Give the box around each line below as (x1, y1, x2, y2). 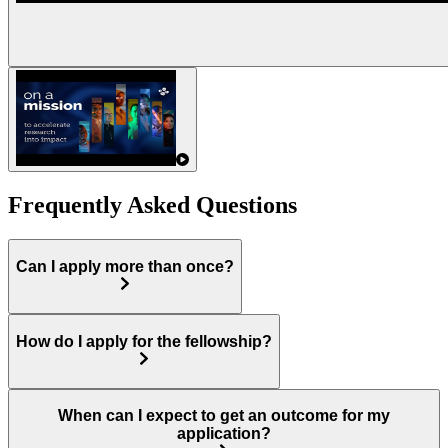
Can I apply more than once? (16, 257, 234, 275)
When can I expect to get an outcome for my (58, 407, 390, 425)
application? (177, 425, 271, 443)
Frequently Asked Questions (8, 192, 297, 219)
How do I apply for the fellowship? (16, 332, 272, 350)
